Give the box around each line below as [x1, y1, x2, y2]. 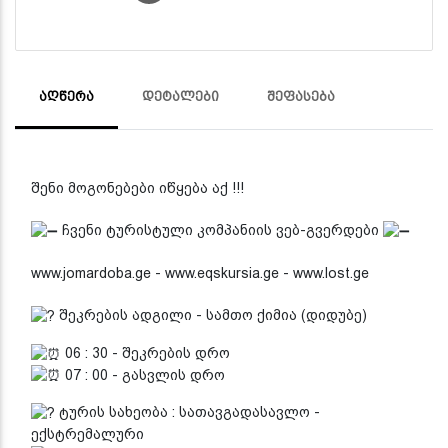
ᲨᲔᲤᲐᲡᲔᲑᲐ [267, 88, 335, 104]
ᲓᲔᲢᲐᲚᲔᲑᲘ [142, 88, 219, 104]
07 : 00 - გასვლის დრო [61, 366, 225, 383]
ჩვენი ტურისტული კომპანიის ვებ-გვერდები [58, 221, 383, 238]
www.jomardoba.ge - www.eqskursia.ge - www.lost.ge [31, 264, 369, 281]
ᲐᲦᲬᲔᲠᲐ [39, 88, 94, 104]
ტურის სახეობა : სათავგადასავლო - [55, 404, 320, 421]
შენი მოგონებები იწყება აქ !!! [31, 179, 244, 196]
